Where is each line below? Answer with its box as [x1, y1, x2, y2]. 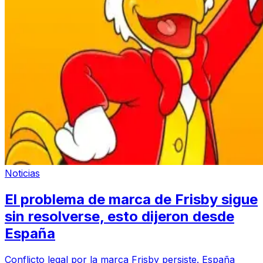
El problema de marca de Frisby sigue [5, 190, 258, 208]
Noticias [5, 167, 40, 179]
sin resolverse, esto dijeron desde [5, 207, 234, 225]
